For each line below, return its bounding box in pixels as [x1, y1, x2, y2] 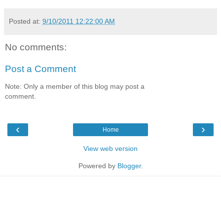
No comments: [5, 42, 67, 53]
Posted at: [9, 17, 42, 26]
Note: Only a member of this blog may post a [5, 82, 145, 91]
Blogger [117, 161, 141, 170]
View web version [83, 144, 138, 152]
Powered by [78, 161, 117, 170]
